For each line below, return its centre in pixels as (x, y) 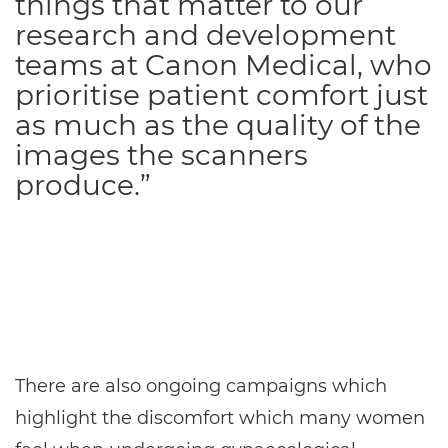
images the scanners (161, 154)
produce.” (83, 184)
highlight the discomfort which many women (220, 418)
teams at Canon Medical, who (223, 64)
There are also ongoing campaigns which (201, 386)
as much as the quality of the (218, 124)
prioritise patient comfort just (221, 94)
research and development (205, 34)
